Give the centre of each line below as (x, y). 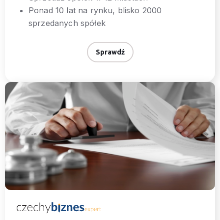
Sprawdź (110, 52)
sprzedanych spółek (67, 23)
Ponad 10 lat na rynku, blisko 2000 (95, 10)
